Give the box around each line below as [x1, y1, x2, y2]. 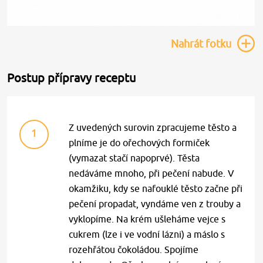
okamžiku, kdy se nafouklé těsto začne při [69, 183, 243, 194]
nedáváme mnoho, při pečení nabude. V [69, 168, 235, 178]
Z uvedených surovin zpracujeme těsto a [69, 122, 237, 133]
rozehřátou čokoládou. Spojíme [69, 244, 199, 255]
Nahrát [171, 38, 203, 50]
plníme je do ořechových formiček [69, 137, 210, 148]
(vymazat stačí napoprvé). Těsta [69, 153, 200, 163]
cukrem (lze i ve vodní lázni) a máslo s [69, 229, 225, 240]
